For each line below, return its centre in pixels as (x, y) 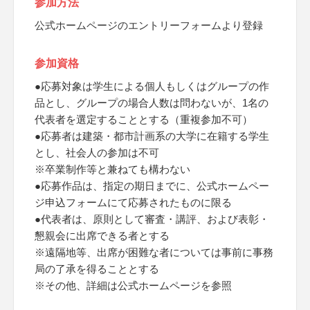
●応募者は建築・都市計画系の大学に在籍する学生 (152, 136)
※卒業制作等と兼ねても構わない (112, 169)
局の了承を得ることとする (97, 269)
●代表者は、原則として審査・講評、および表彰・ (152, 219)
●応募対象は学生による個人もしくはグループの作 (152, 86)
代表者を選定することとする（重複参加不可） (144, 119)
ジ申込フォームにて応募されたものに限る (133, 202)
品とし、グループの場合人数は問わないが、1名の (152, 103)
